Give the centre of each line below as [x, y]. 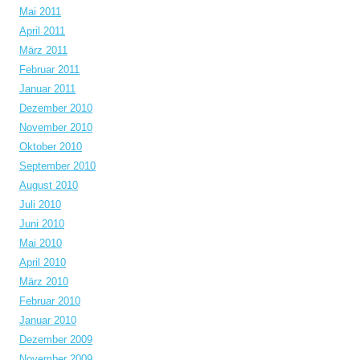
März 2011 [43, 50]
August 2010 [49, 185]
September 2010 [57, 166]
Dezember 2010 [56, 108]
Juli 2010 [40, 205]
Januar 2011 [47, 89]
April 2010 [43, 262]
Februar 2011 [49, 70]
